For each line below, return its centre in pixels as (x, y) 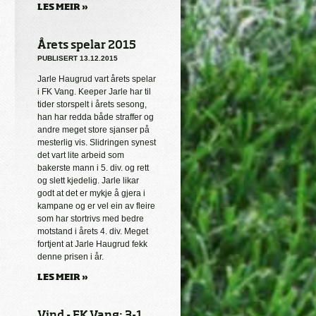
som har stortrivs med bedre (91, 219)
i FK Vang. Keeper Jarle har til (94, 92)
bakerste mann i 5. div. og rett (93, 168)
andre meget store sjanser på (93, 130)
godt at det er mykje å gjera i (91, 193)
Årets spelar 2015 (87, 44)
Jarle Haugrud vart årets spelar (97, 79)
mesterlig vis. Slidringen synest (97, 142)
